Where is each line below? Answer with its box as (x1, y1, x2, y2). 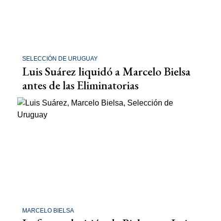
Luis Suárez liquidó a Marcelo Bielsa (22, 64, 190, 79)
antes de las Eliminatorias (22, 77, 139, 93)
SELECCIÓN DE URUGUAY (22, 55, 98, 63)
